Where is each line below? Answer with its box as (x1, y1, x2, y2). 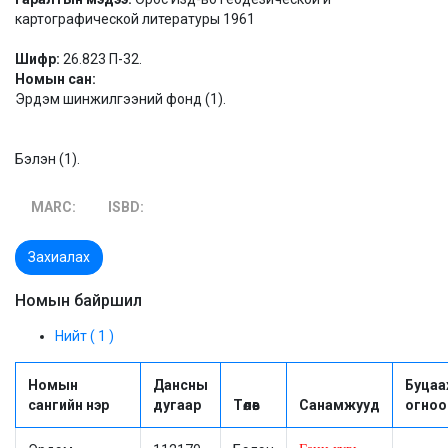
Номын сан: (15, 71, 96, 87)
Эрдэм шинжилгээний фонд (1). (15, 91, 226, 107)
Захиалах (28, 249, 90, 265)
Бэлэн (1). (15, 151, 80, 167)
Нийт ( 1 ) (55, 328, 114, 344)
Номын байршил (15, 291, 142, 310)
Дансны (153, 377, 208, 393)
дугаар (153, 397, 201, 413)
